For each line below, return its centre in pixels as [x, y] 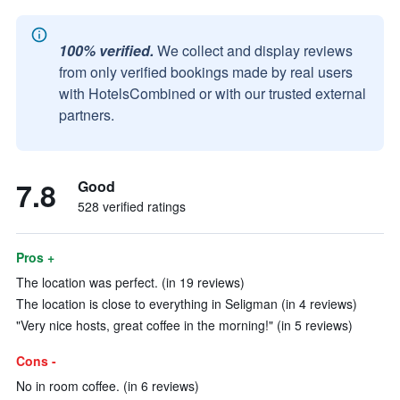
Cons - [36, 361]
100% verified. [106, 50]
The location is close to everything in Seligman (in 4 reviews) [187, 304]
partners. [87, 115]
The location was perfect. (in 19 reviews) [130, 282]
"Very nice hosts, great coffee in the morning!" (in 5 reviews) [184, 325]
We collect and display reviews [255, 50]
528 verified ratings [132, 206]
